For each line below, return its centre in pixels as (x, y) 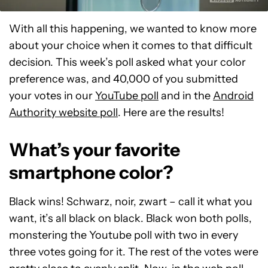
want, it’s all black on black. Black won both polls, (130, 218)
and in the (186, 95)
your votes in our (52, 95)
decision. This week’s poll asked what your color (127, 62)
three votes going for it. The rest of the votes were (134, 252)
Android (233, 95)
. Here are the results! (171, 112)
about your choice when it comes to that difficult (131, 45)
